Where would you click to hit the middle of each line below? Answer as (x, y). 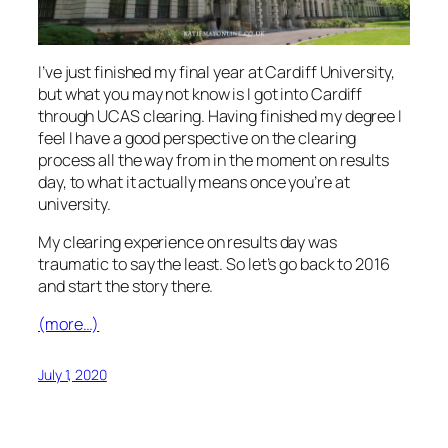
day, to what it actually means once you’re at (194, 181)
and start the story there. (126, 285)
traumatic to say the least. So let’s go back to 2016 (214, 263)
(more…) (69, 324)
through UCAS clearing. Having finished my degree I (220, 115)
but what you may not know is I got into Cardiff (200, 93)
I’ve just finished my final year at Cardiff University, (216, 71)
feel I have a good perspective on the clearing (197, 137)
